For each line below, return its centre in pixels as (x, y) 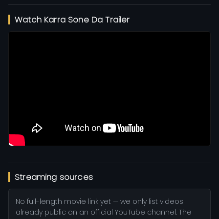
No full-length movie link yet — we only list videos (99, 201)
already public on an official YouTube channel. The (104, 212)
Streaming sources (54, 177)
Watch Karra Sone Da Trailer (72, 19)
